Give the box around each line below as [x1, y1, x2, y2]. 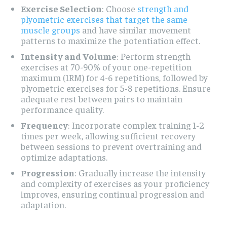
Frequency [21, 119, 68, 131]
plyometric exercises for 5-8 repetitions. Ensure [21, 82, 211, 94]
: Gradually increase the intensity [74, 166, 206, 178]
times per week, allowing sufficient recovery [21, 129, 196, 141]
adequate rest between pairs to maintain [21, 92, 182, 104]
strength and [137, 2, 188, 14]
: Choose [102, 2, 137, 14]
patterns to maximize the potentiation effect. [21, 34, 200, 46]
